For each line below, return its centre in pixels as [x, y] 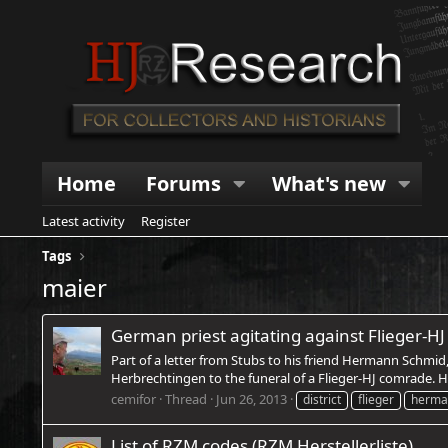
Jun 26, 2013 [251, 398]
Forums [183, 183]
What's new [328, 183]
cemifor [133, 398]
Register [165, 221]
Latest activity [83, 221]
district [322, 399]
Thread [186, 398]
